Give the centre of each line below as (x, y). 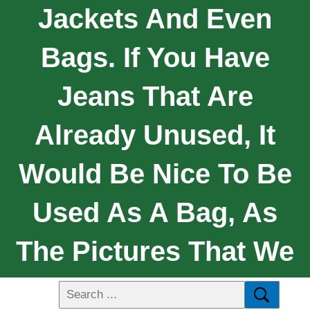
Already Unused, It (155, 135)
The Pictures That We (155, 251)
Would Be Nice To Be (155, 173)
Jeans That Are (155, 96)
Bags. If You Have (155, 57)
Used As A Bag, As (155, 212)
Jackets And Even (155, 18)
